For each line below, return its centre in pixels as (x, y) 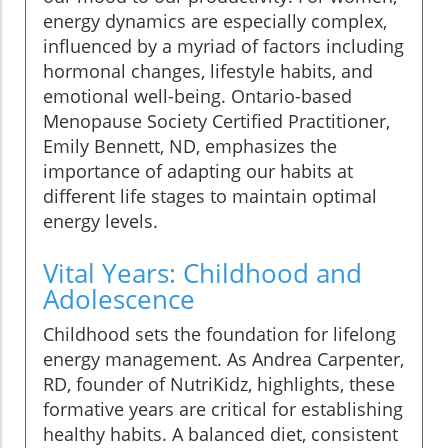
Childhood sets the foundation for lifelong (219, 333)
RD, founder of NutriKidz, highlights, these (219, 383)
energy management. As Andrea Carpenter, (223, 358)
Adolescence (119, 298)
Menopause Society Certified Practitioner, (216, 120)
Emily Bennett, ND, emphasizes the (190, 145)
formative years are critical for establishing (223, 408)
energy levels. (100, 220)
